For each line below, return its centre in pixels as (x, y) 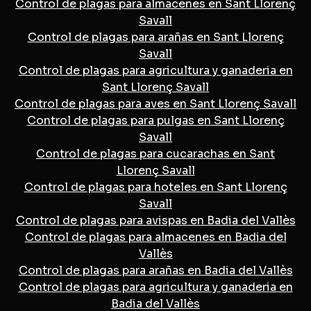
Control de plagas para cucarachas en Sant (155, 153)
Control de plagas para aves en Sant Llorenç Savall (155, 103)
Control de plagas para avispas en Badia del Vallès (155, 220)
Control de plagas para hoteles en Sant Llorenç (155, 187)
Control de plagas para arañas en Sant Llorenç (155, 37)
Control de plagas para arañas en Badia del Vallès (155, 270)
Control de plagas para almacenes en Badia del (155, 237)
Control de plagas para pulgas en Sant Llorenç (155, 120)
